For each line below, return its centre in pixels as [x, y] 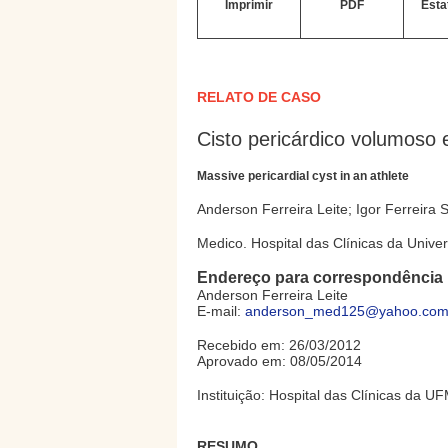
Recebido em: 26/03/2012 [279, 345]
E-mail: [221, 311]
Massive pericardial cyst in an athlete [303, 176]
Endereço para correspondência [320, 277]
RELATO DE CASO [259, 97]
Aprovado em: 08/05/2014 [279, 361]
